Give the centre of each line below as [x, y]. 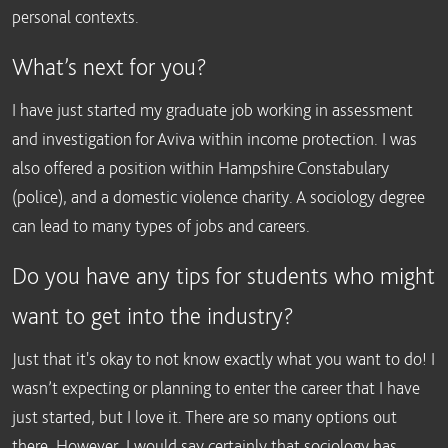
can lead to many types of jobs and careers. [161, 225]
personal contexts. [75, 16]
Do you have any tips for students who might [223, 275]
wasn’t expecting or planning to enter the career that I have [216, 387]
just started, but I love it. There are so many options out [204, 416]
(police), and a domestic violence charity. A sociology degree [218, 196]
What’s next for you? [109, 66]
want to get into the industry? [153, 315]
